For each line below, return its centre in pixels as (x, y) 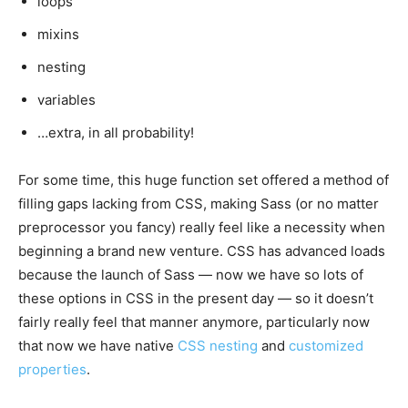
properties (52, 370)
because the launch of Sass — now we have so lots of (191, 275)
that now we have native (98, 346)
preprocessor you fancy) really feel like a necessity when (202, 228)
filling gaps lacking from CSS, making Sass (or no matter (199, 204)
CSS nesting (218, 346)
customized (326, 346)
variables (66, 100)
